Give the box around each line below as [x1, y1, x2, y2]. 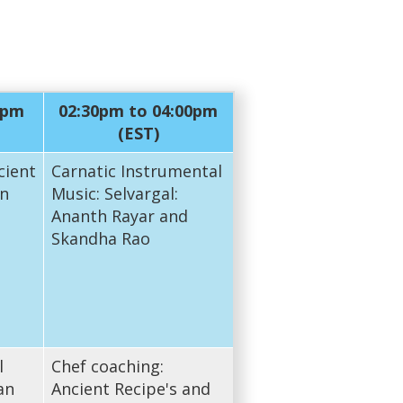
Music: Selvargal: [50, 182, 178, 204]
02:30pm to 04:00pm [58, 99, 219, 121]
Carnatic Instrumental [50, 159, 222, 182]
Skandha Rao [50, 227, 150, 249]
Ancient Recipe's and [50, 377, 210, 399]
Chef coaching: [50, 354, 164, 377]
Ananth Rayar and [50, 204, 188, 227]
